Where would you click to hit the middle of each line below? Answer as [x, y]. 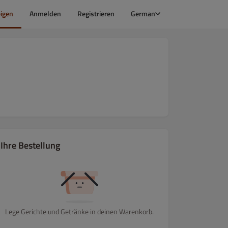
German [143, 13]
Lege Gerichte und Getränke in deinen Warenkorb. [79, 211]
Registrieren [96, 13]
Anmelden [45, 13]
